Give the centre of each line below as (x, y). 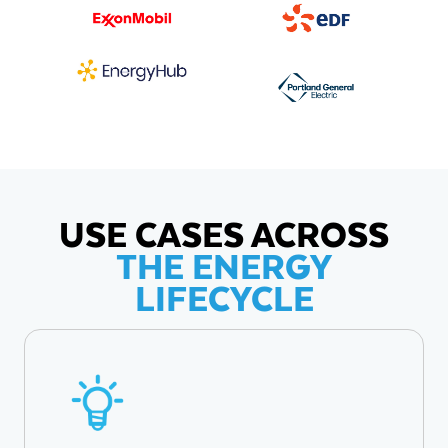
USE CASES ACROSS (224, 233)
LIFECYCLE (224, 297)
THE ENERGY (224, 265)
